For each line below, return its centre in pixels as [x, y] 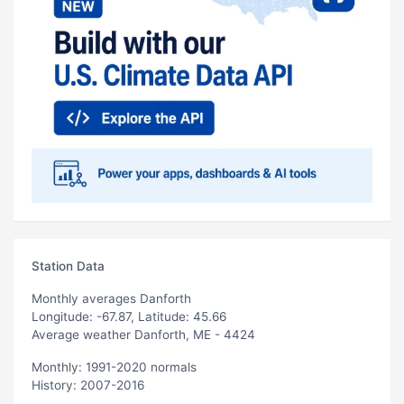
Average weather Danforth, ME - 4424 [143, 334]
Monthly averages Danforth [111, 298]
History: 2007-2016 [88, 385]
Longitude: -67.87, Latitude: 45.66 [129, 316]
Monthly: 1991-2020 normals [114, 367]
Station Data [68, 266]
